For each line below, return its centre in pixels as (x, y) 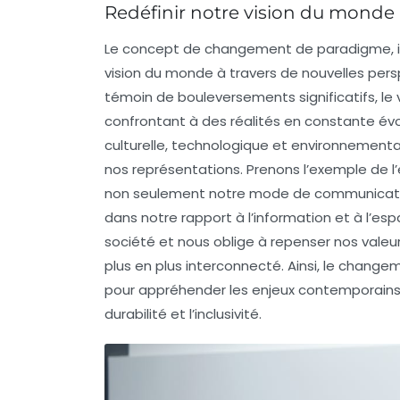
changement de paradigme (298, 48)
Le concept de (154, 48)
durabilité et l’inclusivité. (183, 313)
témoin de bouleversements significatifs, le (250, 96)
